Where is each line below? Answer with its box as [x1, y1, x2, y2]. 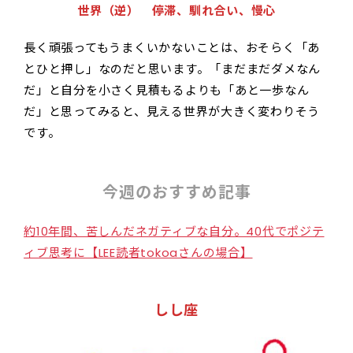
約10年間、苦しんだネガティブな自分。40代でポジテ [24, 222, 325, 240]
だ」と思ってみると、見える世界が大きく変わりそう [24, 102, 320, 120]
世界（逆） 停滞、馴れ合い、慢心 [77, 2, 276, 19]
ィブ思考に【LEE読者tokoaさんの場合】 [24, 243, 253, 261]
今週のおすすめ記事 [102, 180, 251, 203]
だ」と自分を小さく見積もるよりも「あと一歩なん [24, 81, 310, 98]
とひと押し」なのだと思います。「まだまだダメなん [24, 60, 321, 77]
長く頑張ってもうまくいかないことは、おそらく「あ [24, 39, 320, 56]
